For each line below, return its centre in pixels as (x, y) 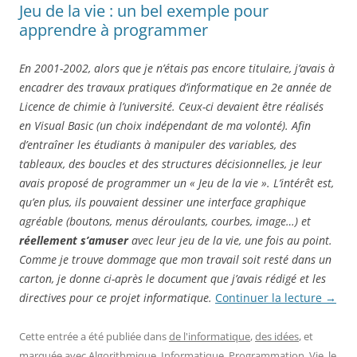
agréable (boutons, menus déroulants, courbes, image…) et (165, 222)
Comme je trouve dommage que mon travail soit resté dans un (175, 260)
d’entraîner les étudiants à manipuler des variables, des (158, 145)
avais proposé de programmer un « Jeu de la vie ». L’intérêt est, (177, 183)
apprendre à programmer (114, 30)
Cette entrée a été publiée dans (94, 337)
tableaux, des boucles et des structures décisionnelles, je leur (171, 164)
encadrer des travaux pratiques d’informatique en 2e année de (175, 88)
